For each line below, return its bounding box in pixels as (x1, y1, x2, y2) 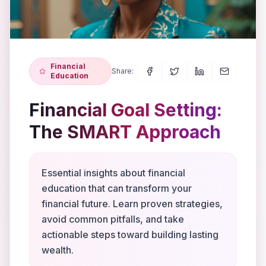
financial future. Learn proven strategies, (42, 198, 223, 210)
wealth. (42, 244, 74, 256)
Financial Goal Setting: (29, 99, 222, 121)
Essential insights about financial (42, 167, 185, 179)
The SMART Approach (29, 121, 221, 142)
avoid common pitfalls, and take (42, 213, 184, 225)
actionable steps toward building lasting (42, 229, 218, 240)
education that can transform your (42, 182, 192, 194)
